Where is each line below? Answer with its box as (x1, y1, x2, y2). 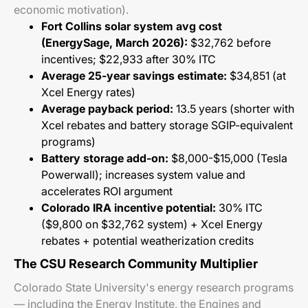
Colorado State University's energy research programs (14, 280, 294, 294)
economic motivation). (14, 3, 129, 16)
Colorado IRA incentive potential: (41, 201, 216, 214)
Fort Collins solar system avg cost (41, 19, 222, 33)
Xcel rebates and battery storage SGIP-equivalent (41, 118, 293, 132)
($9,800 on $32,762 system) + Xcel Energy (41, 217, 263, 231)
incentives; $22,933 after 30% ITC (41, 52, 216, 66)
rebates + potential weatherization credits (41, 234, 254, 247)
